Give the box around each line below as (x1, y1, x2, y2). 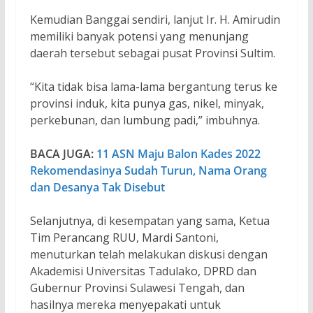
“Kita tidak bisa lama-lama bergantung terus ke (29, 78, 277, 94)
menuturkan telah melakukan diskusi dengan (29, 246, 268, 262)
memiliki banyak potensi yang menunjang (29, 28, 249, 44)
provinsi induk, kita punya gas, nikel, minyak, (29, 95, 264, 111)
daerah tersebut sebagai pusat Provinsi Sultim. (29, 45, 278, 61)
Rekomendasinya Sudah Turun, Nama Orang (29, 162, 267, 178)
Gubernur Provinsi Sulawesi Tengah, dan (29, 279, 245, 296)
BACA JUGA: (29, 145, 96, 161)
